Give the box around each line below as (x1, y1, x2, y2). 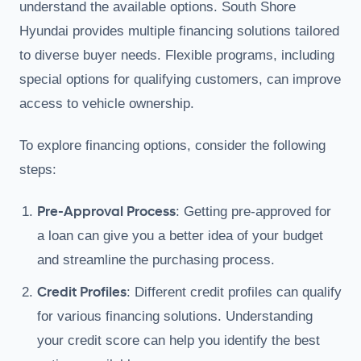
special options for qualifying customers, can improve (19, 71, 341, 87)
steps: (19, 161, 56, 177)
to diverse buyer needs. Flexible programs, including (19, 47, 334, 63)
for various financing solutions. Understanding (37, 308, 313, 324)
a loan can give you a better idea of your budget (37, 227, 323, 243)
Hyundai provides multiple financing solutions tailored (19, 23, 339, 39)
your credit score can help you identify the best (37, 332, 320, 348)
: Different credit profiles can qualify (127, 284, 342, 300)
